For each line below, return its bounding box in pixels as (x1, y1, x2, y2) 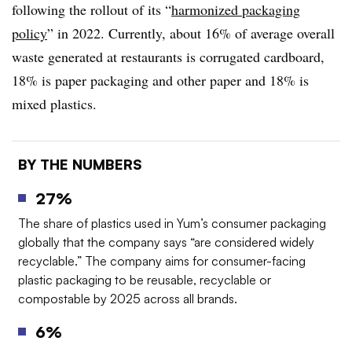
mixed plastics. (12, 94, 97, 113)
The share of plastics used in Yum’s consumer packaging (18, 215, 326, 232)
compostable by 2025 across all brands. (18, 291, 237, 307)
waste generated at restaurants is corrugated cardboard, (12, 47, 324, 66)
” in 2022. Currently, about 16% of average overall (47, 24, 335, 42)
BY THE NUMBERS (18, 155, 142, 173)
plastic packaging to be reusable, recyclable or (18, 272, 271, 288)
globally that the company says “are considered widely (18, 234, 314, 251)
